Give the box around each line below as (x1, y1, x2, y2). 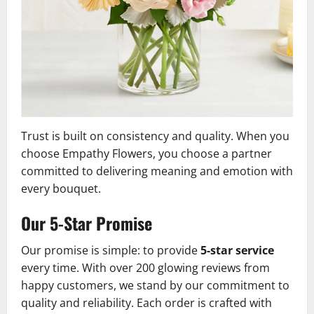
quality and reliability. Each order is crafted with (21, 295, 272, 311)
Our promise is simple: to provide (21, 243, 200, 259)
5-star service (200, 243, 274, 259)
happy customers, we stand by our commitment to (21, 278, 289, 294)
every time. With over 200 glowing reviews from (21, 260, 270, 276)
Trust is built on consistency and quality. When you (21, 128, 289, 144)
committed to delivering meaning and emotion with (21, 163, 293, 179)
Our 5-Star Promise (21, 210, 152, 236)
